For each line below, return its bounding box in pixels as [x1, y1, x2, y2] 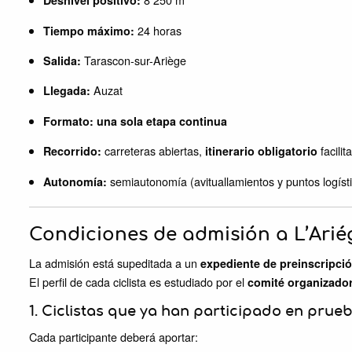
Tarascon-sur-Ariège [81, 52, 186, 69]
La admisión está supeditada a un [29, 254, 200, 271]
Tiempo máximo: [43, 22, 134, 38]
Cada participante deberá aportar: [29, 328, 198, 346]
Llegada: [43, 82, 90, 99]
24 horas [134, 21, 181, 38]
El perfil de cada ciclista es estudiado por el [29, 273, 247, 290]
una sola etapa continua [97, 112, 227, 129]
